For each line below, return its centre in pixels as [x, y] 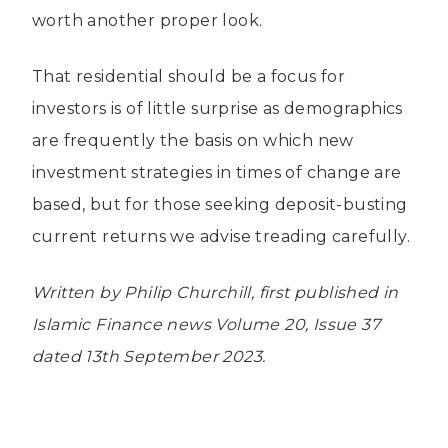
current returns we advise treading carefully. [221, 236]
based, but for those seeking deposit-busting [220, 204]
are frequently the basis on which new [193, 140]
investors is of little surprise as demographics [217, 108]
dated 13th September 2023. [151, 356]
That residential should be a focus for [189, 76]
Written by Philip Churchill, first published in [215, 292]
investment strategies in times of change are [217, 172]
